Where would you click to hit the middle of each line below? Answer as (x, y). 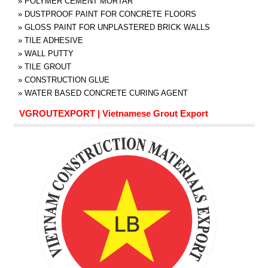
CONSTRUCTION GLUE (67, 80)
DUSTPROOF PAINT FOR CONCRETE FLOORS (110, 14)
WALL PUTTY (49, 53)
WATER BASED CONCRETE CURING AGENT (106, 93)
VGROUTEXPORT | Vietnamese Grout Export (113, 113)
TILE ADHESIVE (54, 40)
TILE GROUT (48, 66)
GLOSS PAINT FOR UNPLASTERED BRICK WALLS (117, 27)
